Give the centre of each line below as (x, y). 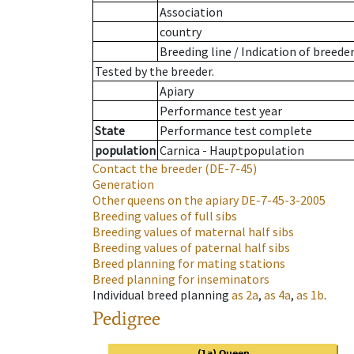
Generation (123, 185)
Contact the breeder (147, 169)
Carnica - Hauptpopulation (232, 151)
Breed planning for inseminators (181, 279)
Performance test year (221, 111)
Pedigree (126, 318)
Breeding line (196, 52)
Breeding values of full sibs (165, 216)
